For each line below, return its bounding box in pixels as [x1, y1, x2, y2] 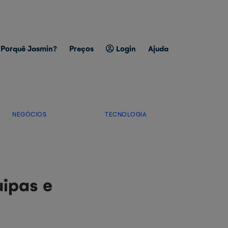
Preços [69, 43, 94, 53]
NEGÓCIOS [12, 110, 47, 118]
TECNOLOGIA [105, 110, 147, 118]
